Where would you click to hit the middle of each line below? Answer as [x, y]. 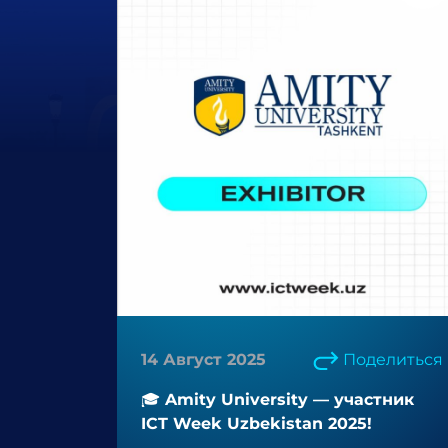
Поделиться [393, 359]
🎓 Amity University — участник [277, 399]
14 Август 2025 [203, 359]
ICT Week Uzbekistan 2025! [256, 423]
